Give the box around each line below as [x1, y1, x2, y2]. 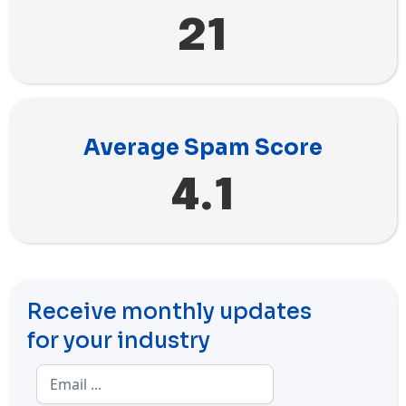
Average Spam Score [83, 133, 323, 161]
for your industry [27, 326, 210, 354]
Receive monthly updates [27, 297, 312, 325]
